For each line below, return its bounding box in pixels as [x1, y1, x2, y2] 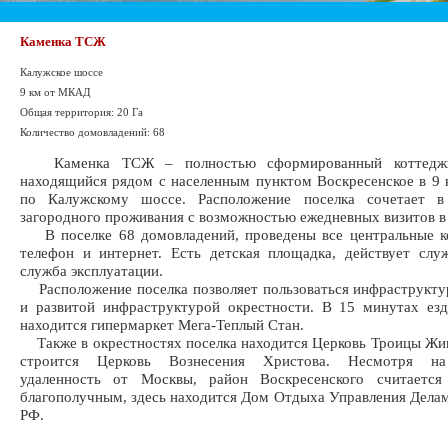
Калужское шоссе [20, 66, 103, 78]
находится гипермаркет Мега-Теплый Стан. [20, 316, 304, 333]
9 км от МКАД [20, 86, 91, 98]
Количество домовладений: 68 [20, 126, 165, 138]
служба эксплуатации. [20, 262, 163, 279]
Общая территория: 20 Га [20, 106, 143, 118]
